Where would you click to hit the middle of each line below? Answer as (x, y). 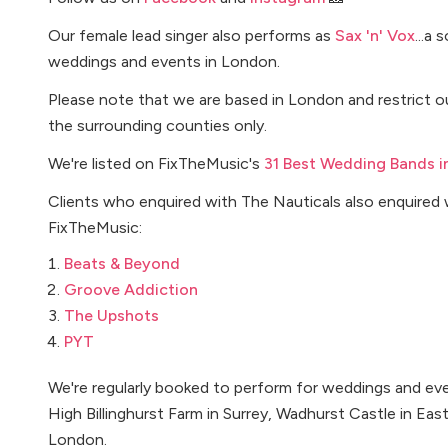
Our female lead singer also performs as (191, 35)
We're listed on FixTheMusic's (156, 163)
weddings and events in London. (164, 61)
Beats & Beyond (122, 263)
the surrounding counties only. (157, 125)
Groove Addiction (131, 289)
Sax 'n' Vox (375, 35)
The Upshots (111, 315)
